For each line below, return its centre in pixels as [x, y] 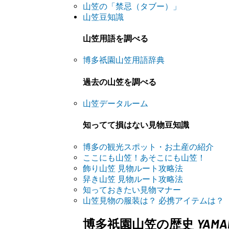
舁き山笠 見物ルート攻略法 [133, 179]
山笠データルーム [116, 103]
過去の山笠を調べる [120, 82]
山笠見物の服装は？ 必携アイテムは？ [153, 200]
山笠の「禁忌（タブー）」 [132, 6]
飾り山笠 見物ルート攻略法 [133, 168]
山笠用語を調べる [116, 39]
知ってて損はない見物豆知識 [136, 125]
